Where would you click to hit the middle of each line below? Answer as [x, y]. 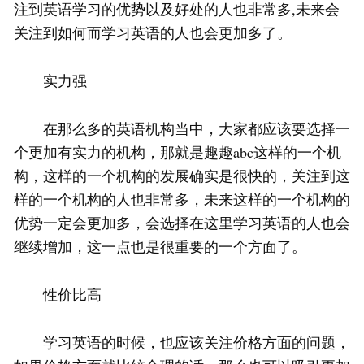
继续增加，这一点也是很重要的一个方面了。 [160, 247]
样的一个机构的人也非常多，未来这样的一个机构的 [182, 199]
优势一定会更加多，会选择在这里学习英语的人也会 [182, 223]
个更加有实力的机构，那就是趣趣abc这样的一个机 [178, 152]
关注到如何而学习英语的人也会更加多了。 [153, 33]
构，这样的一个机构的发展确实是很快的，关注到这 [182, 176]
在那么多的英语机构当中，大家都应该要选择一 [182, 129]
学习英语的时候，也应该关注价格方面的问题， [182, 342]
